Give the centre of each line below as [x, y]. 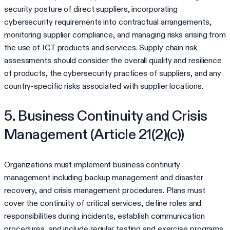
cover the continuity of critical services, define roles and [103, 203]
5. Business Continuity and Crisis [106, 116]
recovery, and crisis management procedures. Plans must [105, 190]
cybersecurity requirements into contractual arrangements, [108, 22]
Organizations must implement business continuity [92, 164]
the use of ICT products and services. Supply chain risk [101, 47]
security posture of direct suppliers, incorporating [91, 9]
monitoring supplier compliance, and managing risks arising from [115, 34]
